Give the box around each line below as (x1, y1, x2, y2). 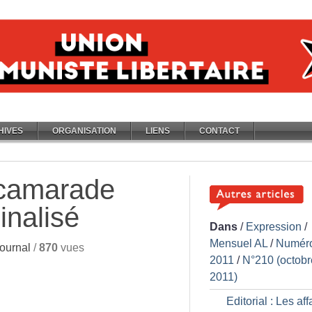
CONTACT (199, 126, 240, 136)
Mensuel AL (210, 237, 267, 249)
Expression (246, 221, 302, 233)
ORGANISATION (52, 126, 116, 136)
